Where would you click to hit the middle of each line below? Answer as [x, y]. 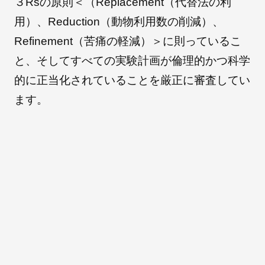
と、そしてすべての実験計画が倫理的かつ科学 [132, 60]
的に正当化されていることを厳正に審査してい [132, 80]
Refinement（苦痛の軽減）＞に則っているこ [127, 41]
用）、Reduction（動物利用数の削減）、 [119, 21]
